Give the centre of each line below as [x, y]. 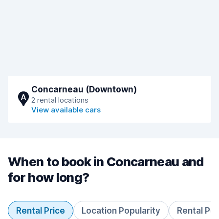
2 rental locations [60, 100]
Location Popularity [121, 211]
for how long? [49, 177]
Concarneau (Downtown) [84, 89]
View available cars [66, 110]
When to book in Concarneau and [106, 162]
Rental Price [41, 211]
